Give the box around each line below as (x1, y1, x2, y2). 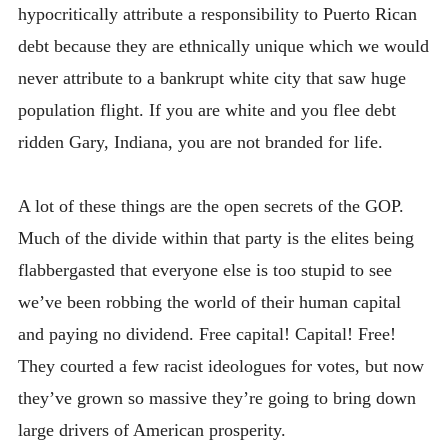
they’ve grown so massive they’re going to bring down (17, 388, 416, 409)
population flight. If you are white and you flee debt (17, 99, 396, 120)
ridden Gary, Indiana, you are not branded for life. (17, 131, 383, 152)
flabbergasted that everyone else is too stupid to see (17, 260, 392, 281)
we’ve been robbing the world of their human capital (17, 292, 401, 313)
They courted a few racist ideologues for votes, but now (17, 356, 424, 377)
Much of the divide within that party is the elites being (17, 228, 414, 249)
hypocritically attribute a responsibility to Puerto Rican (17, 3, 417, 24)
